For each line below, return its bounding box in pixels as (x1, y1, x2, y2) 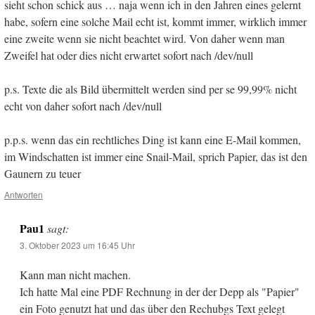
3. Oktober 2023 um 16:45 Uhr (19, 239, 135, 252)
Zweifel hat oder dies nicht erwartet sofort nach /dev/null (4, 48, 253, 63)
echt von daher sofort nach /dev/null (4, 98, 162, 114)
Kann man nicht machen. (19, 267, 131, 283)
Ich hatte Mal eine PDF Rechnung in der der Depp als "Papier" (19, 284, 300, 300)
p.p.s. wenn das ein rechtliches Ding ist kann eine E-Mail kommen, (4, 132, 301, 148)
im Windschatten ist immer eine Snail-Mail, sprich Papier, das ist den (4, 149, 307, 165)
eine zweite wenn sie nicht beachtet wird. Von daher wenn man (4, 31, 285, 46)
